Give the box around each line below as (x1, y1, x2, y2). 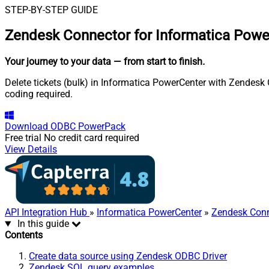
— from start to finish (113, 56, 202, 68)
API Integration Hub (5, 207, 89, 219)
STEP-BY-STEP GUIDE (5, 4, 98, 16)
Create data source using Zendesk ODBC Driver (29, 250, 227, 262)
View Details (5, 144, 57, 156)
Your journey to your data (5, 56, 111, 68)
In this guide (17, 218, 69, 230)
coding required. (5, 88, 73, 100)
